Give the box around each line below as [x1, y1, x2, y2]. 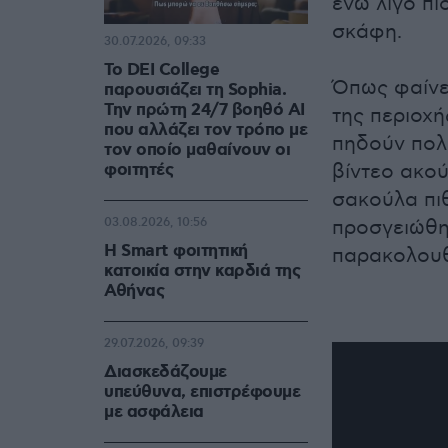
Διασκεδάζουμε [104, 361, 227, 384]
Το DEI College [104, 59, 219, 82]
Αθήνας [104, 280, 164, 303]
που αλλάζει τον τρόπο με [104, 119, 307, 142]
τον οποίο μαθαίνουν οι [104, 139, 290, 162]
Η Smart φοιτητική [104, 240, 248, 263]
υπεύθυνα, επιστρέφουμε [104, 381, 300, 404]
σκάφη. [332, 20, 402, 45]
